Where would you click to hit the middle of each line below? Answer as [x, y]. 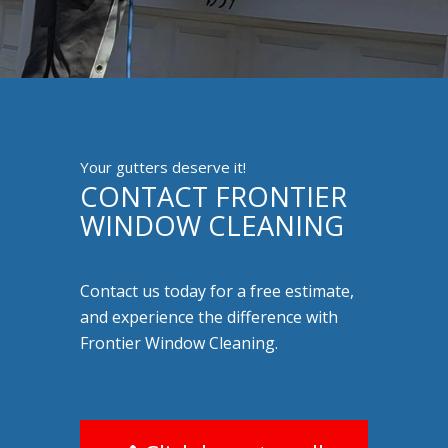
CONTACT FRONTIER [213, 196]
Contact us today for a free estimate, [217, 291]
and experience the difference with [209, 317]
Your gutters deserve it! [163, 167]
